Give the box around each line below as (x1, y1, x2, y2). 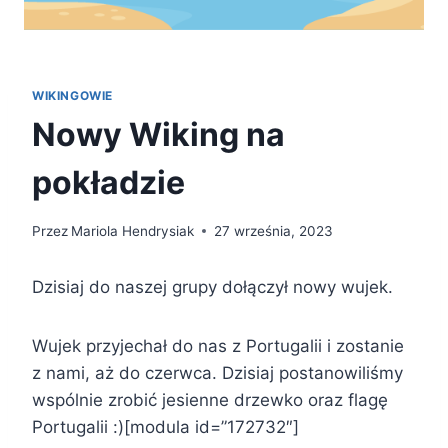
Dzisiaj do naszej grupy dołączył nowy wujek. (32, 276, 393, 297)
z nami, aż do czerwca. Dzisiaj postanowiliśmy (32, 362, 403, 383)
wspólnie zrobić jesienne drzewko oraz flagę (32, 389, 388, 410)
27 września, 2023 (214, 222, 334, 239)
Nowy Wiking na (32, 115, 285, 155)
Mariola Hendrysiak (71, 222, 195, 239)
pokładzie (32, 163, 185, 203)
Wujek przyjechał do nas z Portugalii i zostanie (32, 335, 404, 356)
